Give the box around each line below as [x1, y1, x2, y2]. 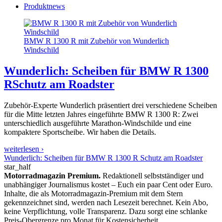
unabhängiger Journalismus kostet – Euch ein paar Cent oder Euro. [4, 180, 213, 189]
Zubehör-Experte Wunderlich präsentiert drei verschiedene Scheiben [4, 101, 217, 110]
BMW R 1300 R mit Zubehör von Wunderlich [24, 36, 169, 45]
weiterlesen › [4, 144, 44, 153]
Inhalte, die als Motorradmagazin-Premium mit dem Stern [4, 189, 183, 198]
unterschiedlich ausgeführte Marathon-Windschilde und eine [4, 118, 191, 127]
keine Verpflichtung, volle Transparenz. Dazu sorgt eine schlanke [4, 207, 207, 216]
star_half [4, 162, 31, 171]
